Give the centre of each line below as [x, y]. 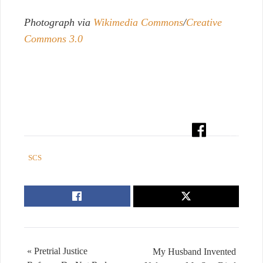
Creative [204, 23]
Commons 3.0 [53, 39]
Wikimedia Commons [138, 23]
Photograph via [59, 23]
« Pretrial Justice [57, 251]
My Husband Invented [194, 251]
